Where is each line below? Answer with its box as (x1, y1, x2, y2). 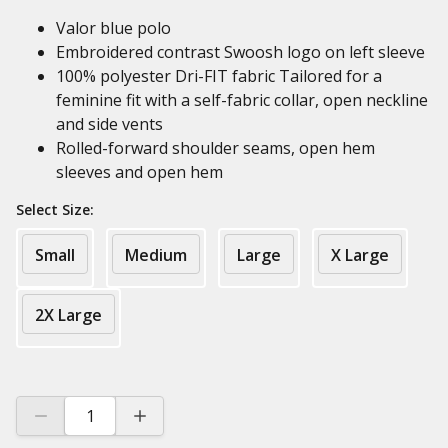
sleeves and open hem (56, 161, 223, 183)
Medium (125, 244, 187, 266)
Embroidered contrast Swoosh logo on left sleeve (56, 41, 425, 63)
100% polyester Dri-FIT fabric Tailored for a (56, 65, 382, 87)
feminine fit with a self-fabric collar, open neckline (56, 89, 428, 111)
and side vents (56, 113, 163, 135)
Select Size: (16, 200, 94, 219)
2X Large (35, 304, 102, 326)
